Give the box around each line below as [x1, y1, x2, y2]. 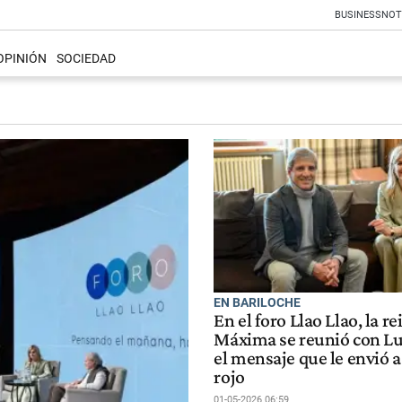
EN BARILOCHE [214, 294, 301, 310]
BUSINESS [335, 9, 381, 21]
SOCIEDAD [56, 51, 116, 67]
